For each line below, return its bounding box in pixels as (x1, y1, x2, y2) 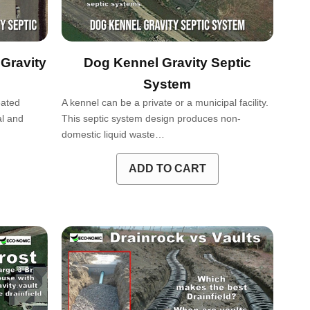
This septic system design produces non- (61, 113, 241, 125)
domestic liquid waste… (61, 129, 165, 140)
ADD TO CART (128, 162, 206, 174)
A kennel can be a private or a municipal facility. (61, 97, 268, 109)
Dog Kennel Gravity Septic (83, 55, 251, 71)
